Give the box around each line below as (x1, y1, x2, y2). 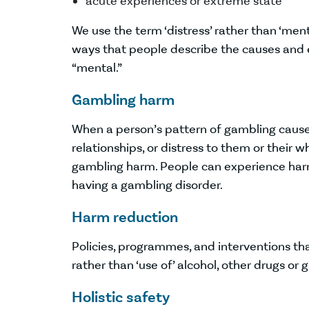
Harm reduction (72, 208, 178, 226)
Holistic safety (72, 288, 170, 306)
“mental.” (72, 60, 124, 75)
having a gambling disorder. (72, 177, 223, 192)
